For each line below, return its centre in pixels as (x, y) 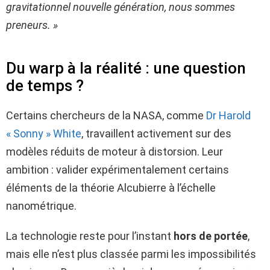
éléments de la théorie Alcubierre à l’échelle (111, 187)
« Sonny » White (44, 133)
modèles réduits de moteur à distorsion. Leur (115, 151)
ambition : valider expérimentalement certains (118, 169)
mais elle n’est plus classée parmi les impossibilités (131, 254)
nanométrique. (41, 206)
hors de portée (211, 236)
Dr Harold (228, 115)
